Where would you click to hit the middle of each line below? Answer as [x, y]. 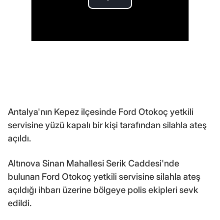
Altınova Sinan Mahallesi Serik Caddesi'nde [94, 163]
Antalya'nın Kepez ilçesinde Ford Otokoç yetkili [101, 111]
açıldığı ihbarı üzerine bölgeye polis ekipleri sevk [103, 190]
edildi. [20, 203]
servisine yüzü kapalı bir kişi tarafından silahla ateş [107, 125]
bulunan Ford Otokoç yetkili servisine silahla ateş [104, 176]
